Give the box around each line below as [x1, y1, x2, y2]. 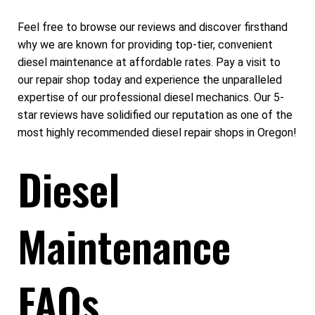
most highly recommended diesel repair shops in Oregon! [18, 126, 297, 140]
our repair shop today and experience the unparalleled [18, 73, 282, 87]
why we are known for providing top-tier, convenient [18, 38, 273, 52]
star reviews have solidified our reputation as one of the [18, 108, 292, 122]
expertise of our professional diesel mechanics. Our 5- [18, 91, 284, 105]
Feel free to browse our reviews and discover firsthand [18, 20, 288, 34]
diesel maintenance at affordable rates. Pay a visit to [18, 56, 281, 70]
